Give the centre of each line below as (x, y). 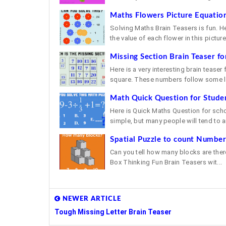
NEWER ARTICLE (91, 199)
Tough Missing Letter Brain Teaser (113, 212)
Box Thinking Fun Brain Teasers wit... (166, 162)
